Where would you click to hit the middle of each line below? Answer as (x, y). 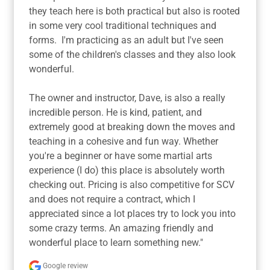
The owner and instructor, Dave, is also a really (127, 98)
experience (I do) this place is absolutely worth (127, 170)
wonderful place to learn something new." (116, 242)
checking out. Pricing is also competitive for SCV (132, 184)
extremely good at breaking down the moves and (132, 127)
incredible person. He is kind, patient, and (115, 112)
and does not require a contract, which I (112, 199)
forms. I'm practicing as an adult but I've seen (126, 40)
